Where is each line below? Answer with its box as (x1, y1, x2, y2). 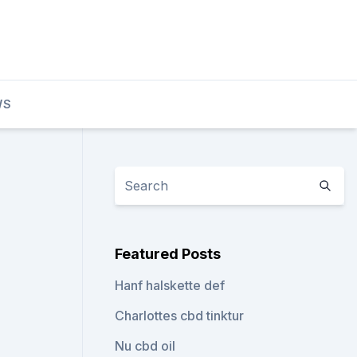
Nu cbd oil (115, 338, 176, 354)
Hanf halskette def (115, 277, 226, 293)
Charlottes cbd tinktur (115, 308, 245, 324)
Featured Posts (115, 245, 222, 262)
